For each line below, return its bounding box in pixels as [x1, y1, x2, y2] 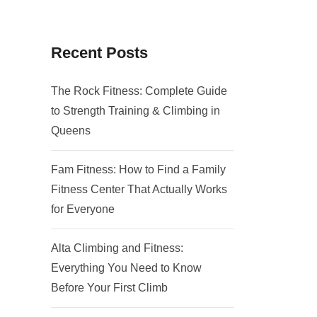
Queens [50, 124, 91, 137]
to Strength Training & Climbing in [50, 104, 220, 117]
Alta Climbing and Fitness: [50, 241, 183, 254]
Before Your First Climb [50, 281, 168, 294]
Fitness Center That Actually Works [50, 183, 227, 195]
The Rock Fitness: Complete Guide [50, 84, 227, 97]
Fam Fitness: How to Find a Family [50, 163, 226, 175]
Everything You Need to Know [50, 261, 202, 274]
